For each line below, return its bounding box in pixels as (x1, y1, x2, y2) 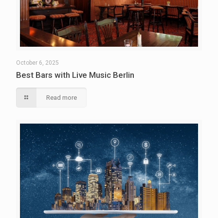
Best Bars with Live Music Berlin (16, 70, 134, 80)
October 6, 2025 (16, 59, 59, 66)
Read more (46, 93, 77, 101)
